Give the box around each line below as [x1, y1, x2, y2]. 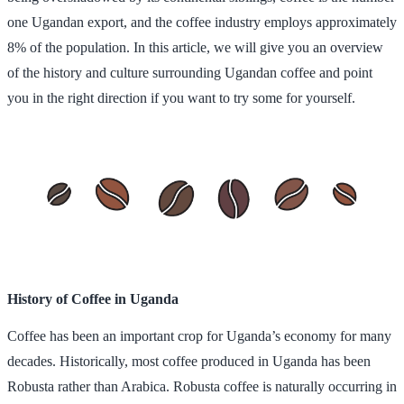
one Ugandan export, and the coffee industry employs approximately [7, 14, 397, 30]
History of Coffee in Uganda [7, 290, 179, 307]
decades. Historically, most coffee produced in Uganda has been [7, 353, 371, 369]
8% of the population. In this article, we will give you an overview [7, 39, 383, 55]
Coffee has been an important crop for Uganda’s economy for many [7, 327, 391, 344]
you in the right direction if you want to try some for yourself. [7, 89, 355, 106]
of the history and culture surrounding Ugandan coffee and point [7, 64, 372, 80]
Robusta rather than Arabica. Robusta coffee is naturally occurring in [7, 378, 397, 394]
